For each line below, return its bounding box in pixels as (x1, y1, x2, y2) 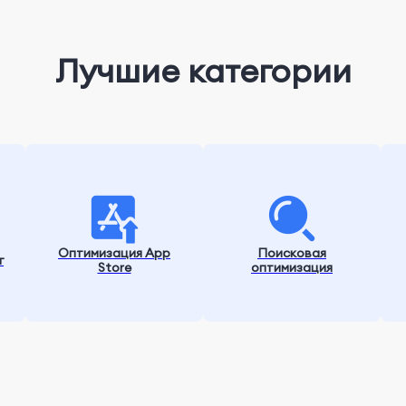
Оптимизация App (58, 245, 170, 261)
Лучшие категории (54, 50, 352, 92)
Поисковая (257, 245, 326, 261)
